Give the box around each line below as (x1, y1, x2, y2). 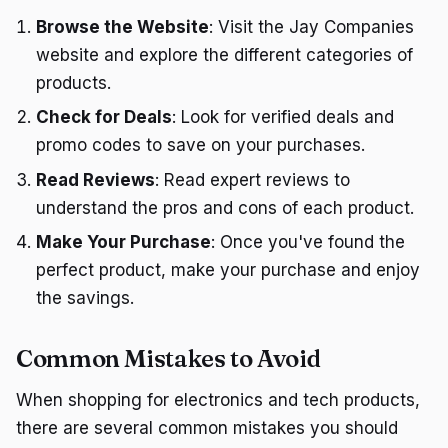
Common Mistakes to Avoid (16, 344, 321, 374)
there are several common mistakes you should (16, 418, 398, 439)
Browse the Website (36, 16, 209, 37)
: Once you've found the (211, 232, 405, 253)
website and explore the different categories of (36, 44, 413, 65)
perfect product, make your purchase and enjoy (36, 260, 420, 281)
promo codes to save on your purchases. (36, 135, 365, 156)
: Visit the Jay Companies (209, 16, 414, 37)
